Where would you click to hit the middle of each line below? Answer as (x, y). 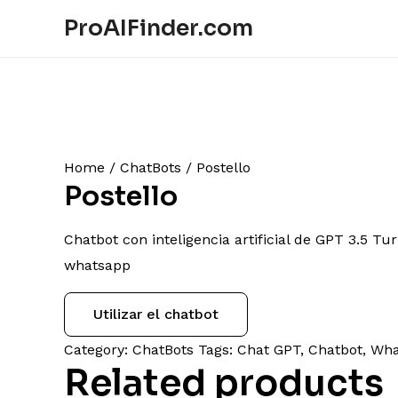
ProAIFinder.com (159, 28)
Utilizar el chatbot (156, 314)
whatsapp (97, 265)
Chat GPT (269, 350)
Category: (98, 350)
